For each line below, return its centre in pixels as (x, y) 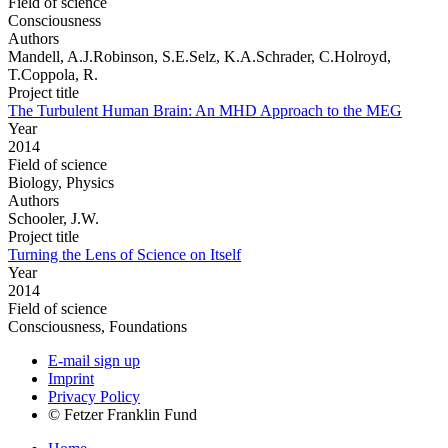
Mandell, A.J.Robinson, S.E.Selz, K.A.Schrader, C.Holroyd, (199, 56)
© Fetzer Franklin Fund (122, 414)
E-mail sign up (94, 360)
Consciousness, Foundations (97, 326)
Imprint (71, 378)
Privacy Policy (94, 396)
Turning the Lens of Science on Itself (124, 254)
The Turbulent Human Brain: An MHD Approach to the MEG (205, 110)
